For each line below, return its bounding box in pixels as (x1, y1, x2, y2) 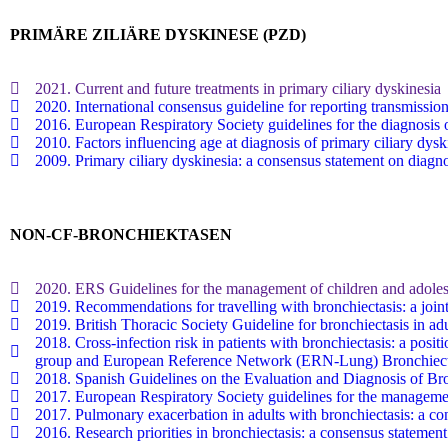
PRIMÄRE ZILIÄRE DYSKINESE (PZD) (10, 26, 306, 43)
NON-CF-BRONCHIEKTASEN (10, 226, 232, 243)
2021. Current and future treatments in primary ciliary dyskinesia (35, 80, 441, 97)
